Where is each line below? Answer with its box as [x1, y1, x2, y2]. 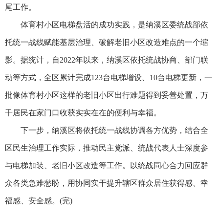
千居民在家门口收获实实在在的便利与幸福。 [5, 109, 161, 117]
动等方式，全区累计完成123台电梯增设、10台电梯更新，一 [5, 73, 212, 82]
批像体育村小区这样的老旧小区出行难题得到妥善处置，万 [5, 91, 208, 99]
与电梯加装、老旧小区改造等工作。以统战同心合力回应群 [5, 161, 208, 170]
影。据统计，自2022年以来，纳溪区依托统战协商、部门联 [5, 56, 208, 64]
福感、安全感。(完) [5, 197, 72, 205]
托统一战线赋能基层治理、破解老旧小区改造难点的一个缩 [5, 38, 208, 46]
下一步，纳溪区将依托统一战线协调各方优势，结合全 [5, 126, 208, 134]
